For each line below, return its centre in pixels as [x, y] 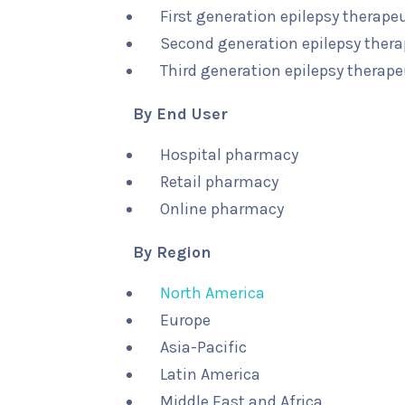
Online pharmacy [222, 209]
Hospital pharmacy [229, 155]
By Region [172, 252]
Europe [185, 320]
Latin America [210, 374]
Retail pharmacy [219, 182]
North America [212, 293]
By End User [180, 114]
